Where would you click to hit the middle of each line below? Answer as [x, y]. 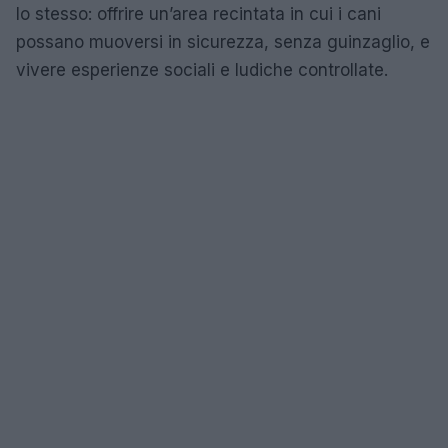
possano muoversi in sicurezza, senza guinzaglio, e [223, 42]
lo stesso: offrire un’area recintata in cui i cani [198, 14]
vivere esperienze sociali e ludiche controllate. [202, 70]
